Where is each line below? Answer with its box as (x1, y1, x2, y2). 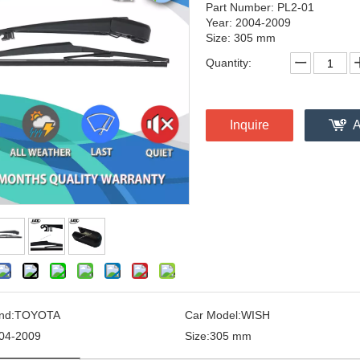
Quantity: (206, 56, 252, 69)
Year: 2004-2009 (206, 16, 291, 29)
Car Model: (184, 309, 241, 321)
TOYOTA (14, 309, 60, 321)
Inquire (230, 118, 269, 132)
